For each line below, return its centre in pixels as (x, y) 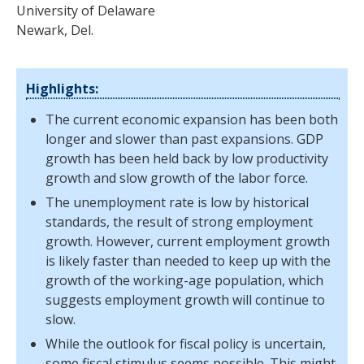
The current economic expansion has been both (192, 119)
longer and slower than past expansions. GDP (184, 139)
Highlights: (62, 89)
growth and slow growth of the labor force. (177, 178)
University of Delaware (86, 11)
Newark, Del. (55, 30)
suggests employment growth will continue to (185, 300)
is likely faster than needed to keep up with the (188, 261)
